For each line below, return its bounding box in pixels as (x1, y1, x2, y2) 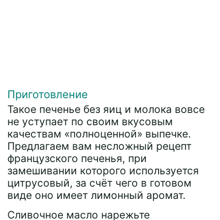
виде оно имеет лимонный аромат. (7, 189, 186, 201)
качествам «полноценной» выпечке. (7, 128, 194, 140)
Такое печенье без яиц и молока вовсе (7, 103, 205, 115)
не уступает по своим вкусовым (7, 115, 173, 128)
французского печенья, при (7, 152, 147, 165)
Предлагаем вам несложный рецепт (7, 140, 192, 152)
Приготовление (7, 88, 88, 101)
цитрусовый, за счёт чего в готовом (7, 177, 192, 189)
